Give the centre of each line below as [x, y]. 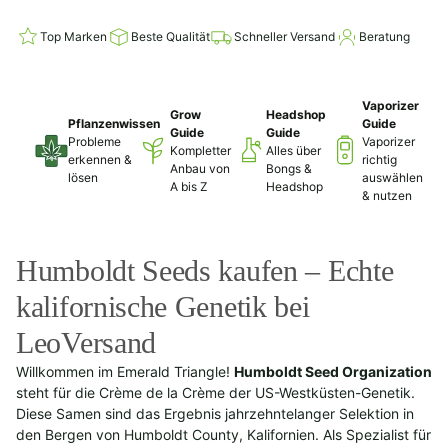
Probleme [94, 141]
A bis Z [189, 186]
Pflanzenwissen [114, 123]
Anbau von [200, 168]
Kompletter [200, 150]
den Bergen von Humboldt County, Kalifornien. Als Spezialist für [223, 434]
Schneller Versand [284, 36]
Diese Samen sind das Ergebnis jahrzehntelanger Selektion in [215, 413]
